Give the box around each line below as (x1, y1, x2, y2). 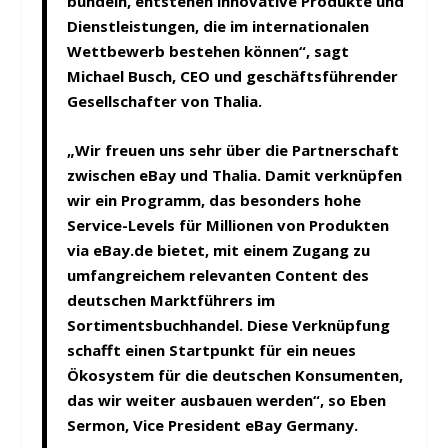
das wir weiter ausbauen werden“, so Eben (67, 390, 387, 411)
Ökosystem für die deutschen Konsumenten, (67, 365, 404, 386)
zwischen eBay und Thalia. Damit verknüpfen (67, 165, 403, 186)
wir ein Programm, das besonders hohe (67, 190, 362, 211)
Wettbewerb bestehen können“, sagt (67, 41, 350, 62)
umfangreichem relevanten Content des (67, 265, 370, 286)
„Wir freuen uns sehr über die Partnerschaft (67, 140, 400, 161)
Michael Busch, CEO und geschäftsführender (67, 66, 399, 87)
